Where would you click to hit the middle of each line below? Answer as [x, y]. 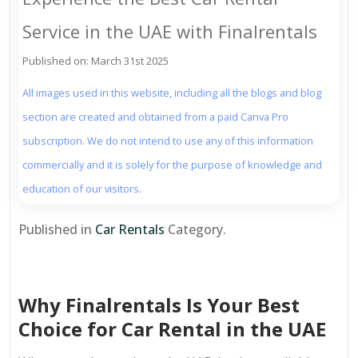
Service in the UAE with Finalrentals [170, 32]
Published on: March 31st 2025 [95, 61]
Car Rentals [130, 230]
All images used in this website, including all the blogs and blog [172, 93]
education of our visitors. [82, 189]
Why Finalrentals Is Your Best [159, 304]
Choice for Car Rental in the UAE [172, 328]
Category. [195, 230]
